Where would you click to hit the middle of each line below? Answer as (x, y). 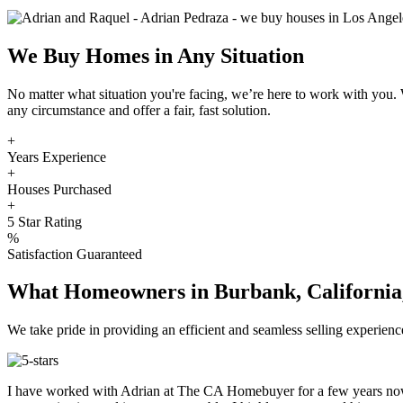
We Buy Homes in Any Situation (156, 55)
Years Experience (57, 157)
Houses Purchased (59, 189)
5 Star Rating (45, 221)
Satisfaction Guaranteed (75, 254)
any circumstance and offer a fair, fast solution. (139, 110)
